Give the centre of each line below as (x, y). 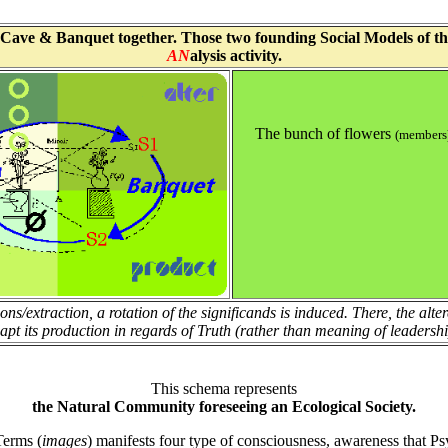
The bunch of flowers (325, 134)
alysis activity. (235, 56)
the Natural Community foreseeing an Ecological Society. (224, 407)
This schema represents (224, 389)
